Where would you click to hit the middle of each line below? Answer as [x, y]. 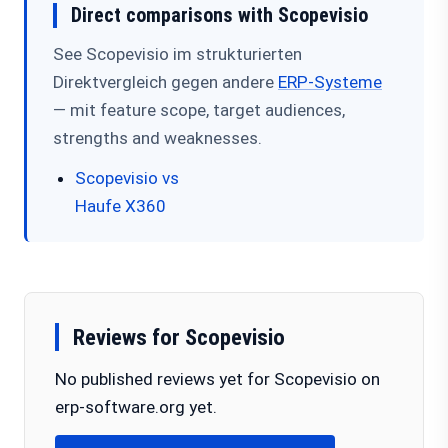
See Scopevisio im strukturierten [177, 54]
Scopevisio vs [127, 178]
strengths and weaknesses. [157, 138]
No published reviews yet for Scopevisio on [217, 379]
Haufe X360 [120, 206]
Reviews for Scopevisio [179, 337]
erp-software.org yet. [136, 407]
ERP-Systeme [330, 82]
